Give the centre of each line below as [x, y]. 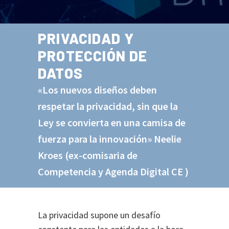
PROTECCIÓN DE [93, 56]
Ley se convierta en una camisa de [112, 122]
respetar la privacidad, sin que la [108, 106]
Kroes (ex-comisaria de [88, 155]
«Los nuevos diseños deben [97, 90]
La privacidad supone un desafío [99, 215]
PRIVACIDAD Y [86, 38]
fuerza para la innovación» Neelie [110, 139]
